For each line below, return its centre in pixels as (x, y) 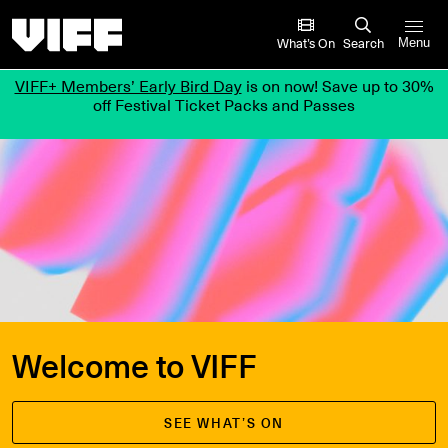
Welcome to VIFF (134, 365)
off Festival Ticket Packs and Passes (224, 104)
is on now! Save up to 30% (337, 85)
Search (363, 42)
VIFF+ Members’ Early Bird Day (128, 85)
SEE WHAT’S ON (224, 423)
